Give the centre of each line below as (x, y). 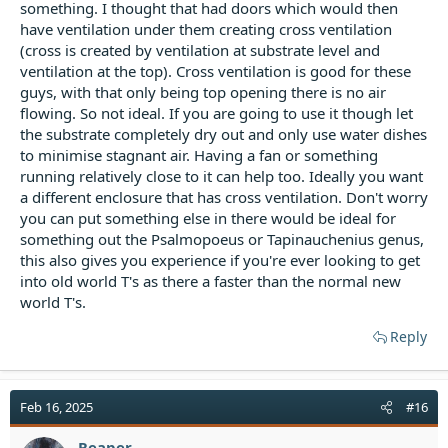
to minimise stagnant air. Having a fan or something (199, 155)
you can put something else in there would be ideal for (208, 218)
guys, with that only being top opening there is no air (203, 92)
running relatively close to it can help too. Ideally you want (221, 176)
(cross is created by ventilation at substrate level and (200, 50)
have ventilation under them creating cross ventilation (206, 29)
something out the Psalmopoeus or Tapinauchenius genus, (222, 239)
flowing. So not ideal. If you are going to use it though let (216, 113)
